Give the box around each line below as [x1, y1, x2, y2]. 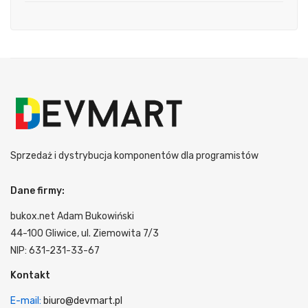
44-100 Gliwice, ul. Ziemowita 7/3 [10, 228, 159, 240]
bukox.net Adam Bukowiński [10, 210, 134, 223]
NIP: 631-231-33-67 [10, 245, 100, 257]
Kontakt [10, 269, 50, 282]
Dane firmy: [10, 185, 65, 197]
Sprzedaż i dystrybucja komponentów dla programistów [10, 150, 258, 162]
